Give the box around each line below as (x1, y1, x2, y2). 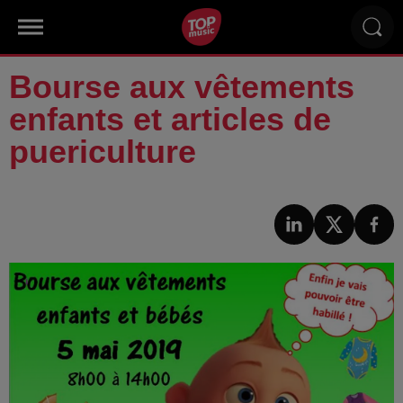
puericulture (9, 133, 196, 170)
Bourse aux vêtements (9, 68, 354, 105)
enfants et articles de (9, 101, 331, 138)
